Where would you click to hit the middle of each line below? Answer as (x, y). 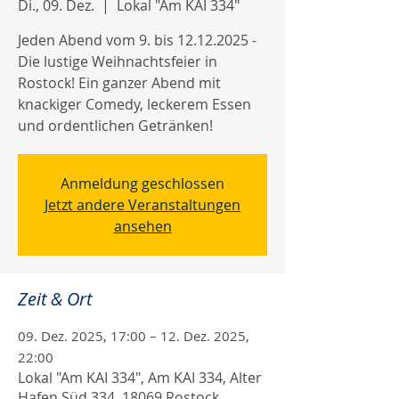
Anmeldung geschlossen (142, 183)
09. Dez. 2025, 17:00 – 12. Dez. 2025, (134, 336)
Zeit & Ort (55, 299)
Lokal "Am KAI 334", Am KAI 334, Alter (140, 378)
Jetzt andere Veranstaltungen (142, 205)
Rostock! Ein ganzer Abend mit (119, 83)
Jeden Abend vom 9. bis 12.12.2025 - (137, 40)
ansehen (142, 226)
